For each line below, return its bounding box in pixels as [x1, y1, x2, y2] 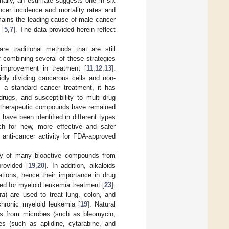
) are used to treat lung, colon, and [5, 190, 116, 198]
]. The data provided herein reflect [13, 25, 116, 33]
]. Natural [87, 200, 116, 208]
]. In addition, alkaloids [44, 161, 116, 169]
